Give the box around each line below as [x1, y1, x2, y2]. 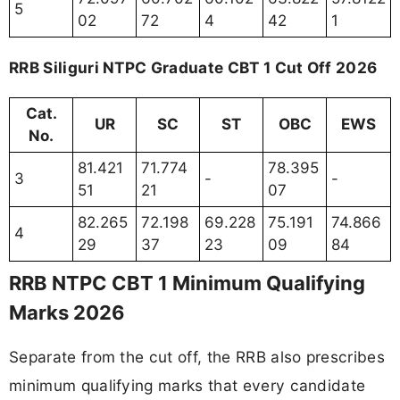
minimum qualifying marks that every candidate [9, 376, 366, 396]
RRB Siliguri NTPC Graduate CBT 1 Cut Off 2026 [9, 57, 378, 77]
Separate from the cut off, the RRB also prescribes [9, 347, 386, 367]
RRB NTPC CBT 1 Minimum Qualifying [9, 271, 365, 295]
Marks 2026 [9, 300, 125, 324]
